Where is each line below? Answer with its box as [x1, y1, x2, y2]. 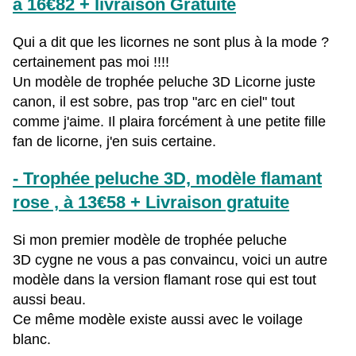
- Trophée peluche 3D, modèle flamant [13, 168, 322, 189]
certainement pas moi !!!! [13, 54, 173, 71]
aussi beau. [13, 292, 86, 308]
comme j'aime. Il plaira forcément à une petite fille [13, 114, 326, 130]
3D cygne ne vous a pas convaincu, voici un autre [13, 252, 327, 269]
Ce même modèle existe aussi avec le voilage [13, 311, 303, 328]
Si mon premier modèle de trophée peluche [13, 232, 287, 249]
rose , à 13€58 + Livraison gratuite [13, 192, 289, 213]
